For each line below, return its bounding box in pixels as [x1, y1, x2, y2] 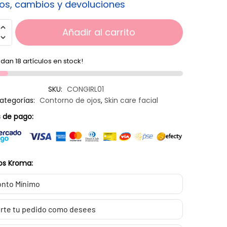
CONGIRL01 [67, 84, 104, 94]
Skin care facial [104, 95, 159, 105]
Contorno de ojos [40, 95, 101, 105]
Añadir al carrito [62, 25, 136, 39]
